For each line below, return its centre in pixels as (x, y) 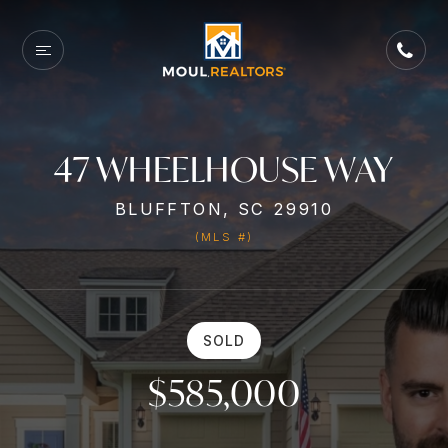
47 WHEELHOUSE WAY (224, 169)
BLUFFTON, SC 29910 (224, 209)
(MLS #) (224, 237)
